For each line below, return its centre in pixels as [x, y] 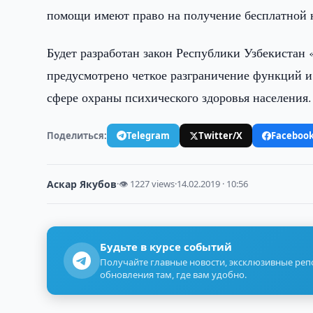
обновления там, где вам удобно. [174, 275]
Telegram [148, 135]
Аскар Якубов [82, 184]
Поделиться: [77, 135]
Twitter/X [221, 135]
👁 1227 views [147, 184]
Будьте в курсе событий [166, 247]
